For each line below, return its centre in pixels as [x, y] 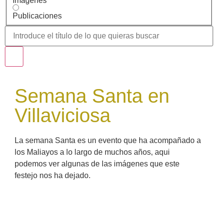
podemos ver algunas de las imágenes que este [97, 163]
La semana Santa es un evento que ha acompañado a [108, 140]
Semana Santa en [92, 96]
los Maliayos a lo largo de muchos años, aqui [92, 152]
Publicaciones [37, 16]
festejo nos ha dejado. [53, 175]
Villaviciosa [63, 115]
